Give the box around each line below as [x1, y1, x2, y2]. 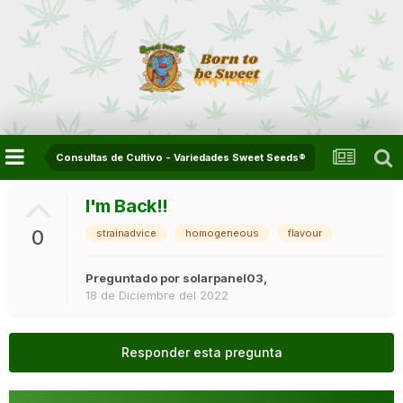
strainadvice [96, 227, 157, 240]
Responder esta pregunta [121, 345, 282, 361]
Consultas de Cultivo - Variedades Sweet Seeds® [56, 151, 306, 164]
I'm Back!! [85, 195, 168, 218]
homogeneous [185, 227, 259, 240]
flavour [288, 227, 322, 240]
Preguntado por [85, 271, 183, 286]
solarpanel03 [183, 271, 264, 286]
